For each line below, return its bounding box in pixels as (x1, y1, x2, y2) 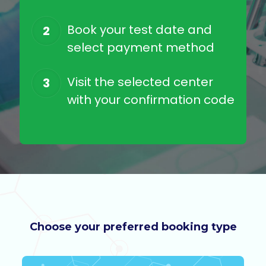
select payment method (67, 39, 214, 56)
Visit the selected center (67, 74, 213, 90)
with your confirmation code (67, 91, 235, 108)
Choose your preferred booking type (29, 220, 237, 233)
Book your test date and (67, 21, 212, 38)
